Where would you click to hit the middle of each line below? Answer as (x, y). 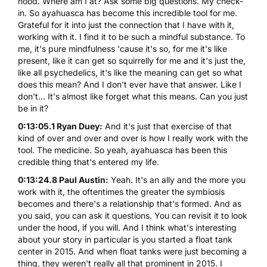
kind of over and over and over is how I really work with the (133, 138)
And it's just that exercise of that (167, 126)
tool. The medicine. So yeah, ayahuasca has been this (122, 150)
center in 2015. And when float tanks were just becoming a (132, 251)
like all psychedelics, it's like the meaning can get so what (130, 72)
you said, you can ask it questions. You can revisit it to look (133, 215)
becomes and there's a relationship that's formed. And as (130, 203)
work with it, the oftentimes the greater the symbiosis (121, 191)
